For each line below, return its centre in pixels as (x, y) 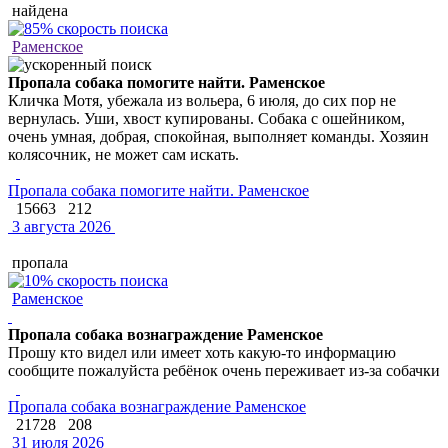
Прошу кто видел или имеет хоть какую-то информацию (202, 352)
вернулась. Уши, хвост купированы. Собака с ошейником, (206, 118)
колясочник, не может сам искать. (123, 154)
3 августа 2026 (59, 226)
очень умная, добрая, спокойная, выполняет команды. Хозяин (218, 136)
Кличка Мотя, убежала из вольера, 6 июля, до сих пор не (202, 100)
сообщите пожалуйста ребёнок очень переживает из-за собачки (224, 370)
